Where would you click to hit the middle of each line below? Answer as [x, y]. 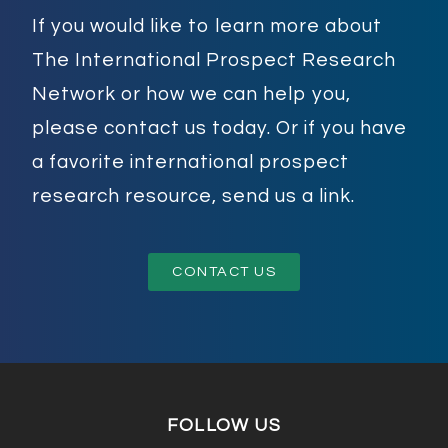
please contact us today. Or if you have [219, 128]
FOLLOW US [224, 425]
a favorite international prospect [190, 162]
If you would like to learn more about [207, 26]
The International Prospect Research [214, 60]
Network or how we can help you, [191, 94]
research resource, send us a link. [193, 196]
